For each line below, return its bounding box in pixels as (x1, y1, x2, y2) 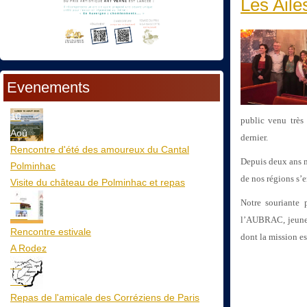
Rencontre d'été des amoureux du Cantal (10, 143, 189, 155)
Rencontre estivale (10, 225, 91, 237)
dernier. (241, 132, 268, 143)
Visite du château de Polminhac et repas (10, 176, 185, 188)
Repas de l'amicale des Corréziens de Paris (10, 291, 199, 303)
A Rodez (10, 242, 47, 254)
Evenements (7, 78, 90, 96)
